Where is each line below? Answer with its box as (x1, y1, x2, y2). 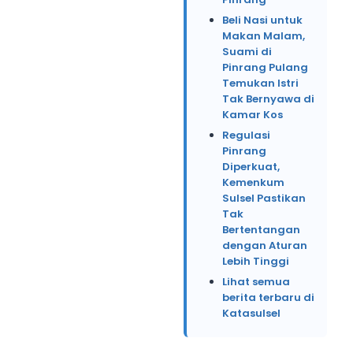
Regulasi (222, 127, 270, 143)
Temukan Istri (222, 75, 299, 91)
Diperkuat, (222, 158, 280, 174)
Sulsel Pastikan (222, 190, 306, 206)
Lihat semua (222, 273, 290, 289)
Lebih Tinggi (222, 253, 289, 269)
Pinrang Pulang (222, 59, 308, 75)
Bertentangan (222, 221, 300, 237)
